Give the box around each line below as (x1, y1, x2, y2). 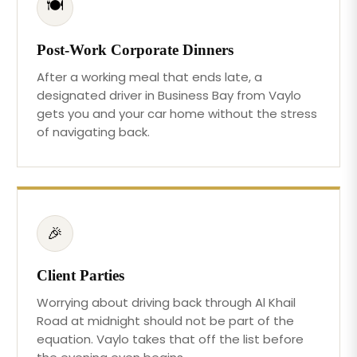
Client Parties (37, 266, 125, 284)
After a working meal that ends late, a (37, 68, 263, 85)
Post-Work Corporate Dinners (37, 41, 234, 58)
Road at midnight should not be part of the (37, 312, 295, 329)
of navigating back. (37, 123, 151, 140)
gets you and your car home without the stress (37, 104, 318, 122)
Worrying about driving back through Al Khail (37, 293, 296, 311)
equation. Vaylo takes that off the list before (37, 330, 304, 347)
